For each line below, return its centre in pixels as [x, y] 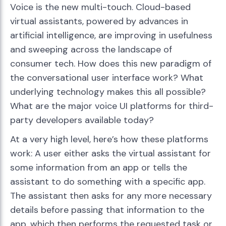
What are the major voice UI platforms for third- [112, 106]
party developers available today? [82, 120]
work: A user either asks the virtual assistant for [110, 154]
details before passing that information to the [107, 210]
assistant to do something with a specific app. [108, 182]
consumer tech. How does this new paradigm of [111, 64]
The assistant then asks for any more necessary [111, 196]
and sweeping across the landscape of [91, 50]
